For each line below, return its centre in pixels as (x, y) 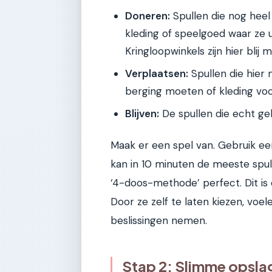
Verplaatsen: (157, 73)
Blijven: (142, 113)
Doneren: (148, 15)
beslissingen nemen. (159, 220)
